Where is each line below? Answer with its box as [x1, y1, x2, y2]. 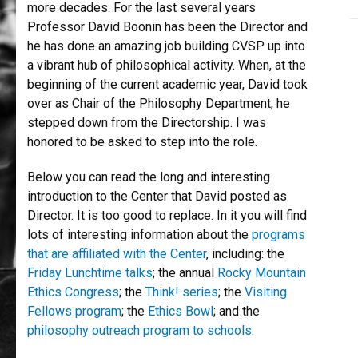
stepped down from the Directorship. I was [27, 115, 266, 130]
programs [252, 227, 305, 242]
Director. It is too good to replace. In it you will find [27, 208, 307, 223]
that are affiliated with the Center [27, 246, 206, 261]
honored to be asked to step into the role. [27, 134, 257, 149]
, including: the [206, 246, 284, 261]
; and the [213, 304, 260, 319]
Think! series [145, 284, 218, 300]
